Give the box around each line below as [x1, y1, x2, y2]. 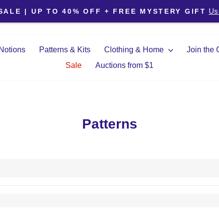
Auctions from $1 [95, 61, 153, 70]
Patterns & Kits [39, 45, 90, 54]
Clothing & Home [104, 45, 166, 54]
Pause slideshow [118, 6, 175, 14]
